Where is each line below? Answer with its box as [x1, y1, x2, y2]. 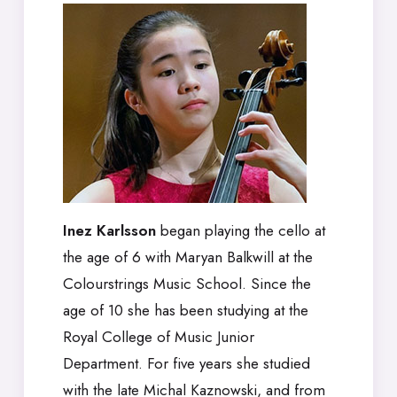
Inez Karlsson [63, 220, 156, 242]
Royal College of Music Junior [63, 326, 254, 348]
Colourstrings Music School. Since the [63, 273, 311, 295]
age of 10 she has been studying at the [63, 300, 308, 322]
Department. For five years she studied [63, 353, 310, 375]
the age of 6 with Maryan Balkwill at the [63, 246, 313, 269]
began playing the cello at [156, 220, 325, 242]
